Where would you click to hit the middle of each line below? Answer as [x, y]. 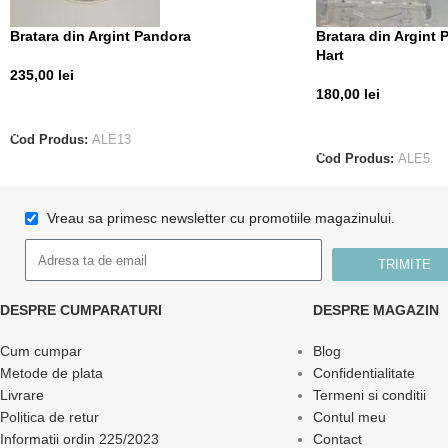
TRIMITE [404, 265]
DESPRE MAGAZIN [375, 310]
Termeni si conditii [369, 395]
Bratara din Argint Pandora [100, 35]
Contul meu [349, 417]
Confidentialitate [363, 373]
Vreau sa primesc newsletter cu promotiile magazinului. [221, 218]
